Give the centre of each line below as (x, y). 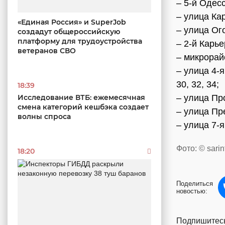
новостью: (192, 191)
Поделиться (195, 184)
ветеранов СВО (47, 50)
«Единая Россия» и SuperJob (72, 22)
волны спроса (45, 116)
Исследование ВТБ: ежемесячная (81, 97)
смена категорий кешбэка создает (83, 107)
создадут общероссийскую (69, 31)
